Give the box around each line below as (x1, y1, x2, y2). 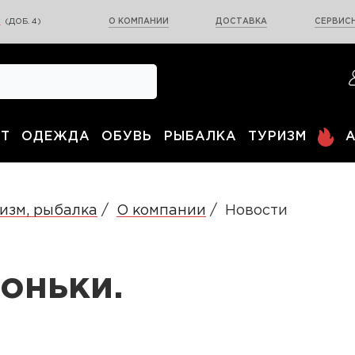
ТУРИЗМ (247, 131, 307, 143)
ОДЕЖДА (21, 131, 90, 143)
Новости (225, 204, 288, 218)
